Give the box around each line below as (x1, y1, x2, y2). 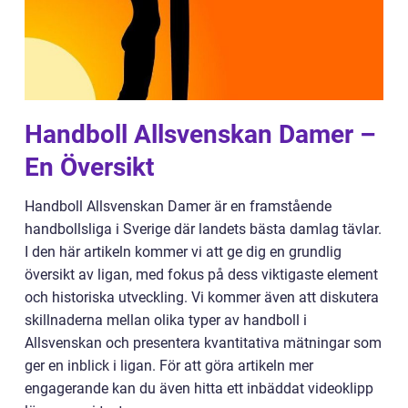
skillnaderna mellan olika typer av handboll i (25, 311, 307, 329)
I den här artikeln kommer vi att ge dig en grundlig (25, 243, 342, 260)
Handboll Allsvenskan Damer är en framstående (25, 198, 331, 215)
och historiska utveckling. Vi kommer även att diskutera (25, 289, 379, 306)
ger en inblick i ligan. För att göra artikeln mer (25, 357, 313, 374)
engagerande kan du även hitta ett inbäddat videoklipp (25, 380, 373, 397)
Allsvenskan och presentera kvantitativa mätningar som (25, 334, 382, 352)
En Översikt (25, 152, 154, 182)
